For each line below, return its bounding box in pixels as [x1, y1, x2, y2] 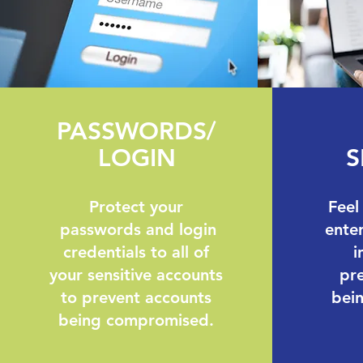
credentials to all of [62, 242, 209, 262]
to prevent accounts [60, 288, 211, 307]
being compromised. [58, 310, 214, 330]
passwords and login [55, 220, 216, 239]
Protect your [88, 197, 183, 216]
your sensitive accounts [49, 265, 223, 284]
